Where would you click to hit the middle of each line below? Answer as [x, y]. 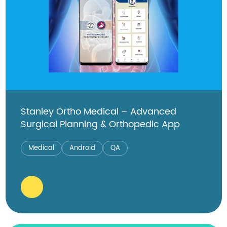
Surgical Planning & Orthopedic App [100, 124]
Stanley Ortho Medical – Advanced [98, 111]
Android [82, 148]
